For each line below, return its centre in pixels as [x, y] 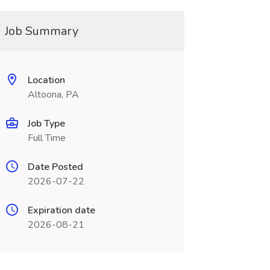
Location [46, 80]
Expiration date [61, 210]
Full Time [46, 138]
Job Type [46, 124]
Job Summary [41, 31]
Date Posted [55, 167]
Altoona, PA [53, 95]
